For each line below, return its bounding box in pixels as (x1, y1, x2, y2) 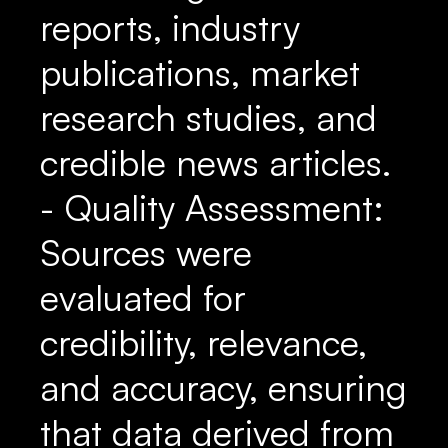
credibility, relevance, (40, 320, 367, 365)
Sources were (40, 230, 252, 275)
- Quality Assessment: (40, 185, 384, 230)
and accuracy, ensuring (40, 365, 407, 410)
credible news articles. (40, 140, 391, 185)
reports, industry (40, 5, 300, 50)
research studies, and (40, 95, 377, 140)
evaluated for (40, 275, 246, 320)
